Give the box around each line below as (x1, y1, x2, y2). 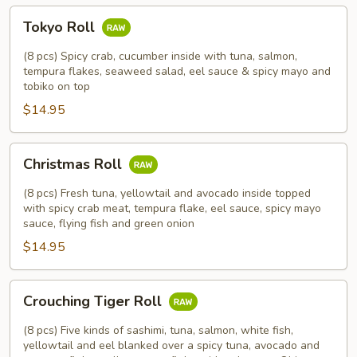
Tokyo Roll (23, 18, 99, 37)
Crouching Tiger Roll (23, 292, 166, 312)
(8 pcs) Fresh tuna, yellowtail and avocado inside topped (23, 186, 311, 201)
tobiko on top (23, 79, 90, 94)
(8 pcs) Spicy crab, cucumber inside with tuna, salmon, (23, 49, 297, 64)
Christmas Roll (23, 155, 126, 175)
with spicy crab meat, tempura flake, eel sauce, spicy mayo (23, 201, 321, 216)
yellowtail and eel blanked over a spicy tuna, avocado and (23, 338, 320, 353)
